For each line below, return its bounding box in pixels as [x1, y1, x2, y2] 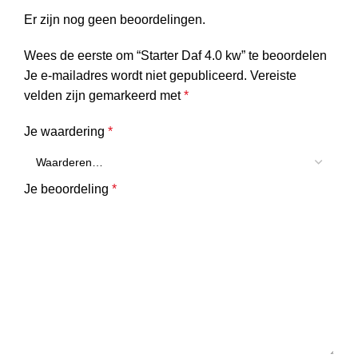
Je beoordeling [24, 181, 112, 196]
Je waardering [24, 124, 108, 138]
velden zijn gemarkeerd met [24, 88, 184, 102]
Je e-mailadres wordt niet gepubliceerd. [24, 68, 247, 82]
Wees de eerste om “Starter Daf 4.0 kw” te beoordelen [24, 48, 327, 62]
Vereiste [250, 68, 296, 82]
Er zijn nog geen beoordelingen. [24, 12, 205, 26]
